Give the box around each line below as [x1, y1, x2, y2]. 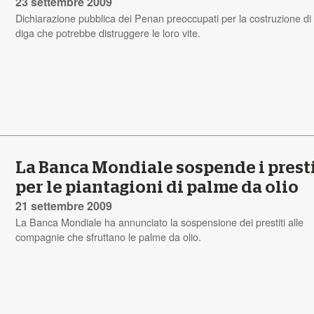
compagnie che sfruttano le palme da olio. [15, 228, 202, 244]
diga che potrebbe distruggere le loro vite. [15, 25, 201, 40]
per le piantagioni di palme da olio [15, 179, 299, 196]
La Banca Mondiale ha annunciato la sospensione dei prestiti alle [15, 214, 304, 229]
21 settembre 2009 [15, 197, 113, 214]
